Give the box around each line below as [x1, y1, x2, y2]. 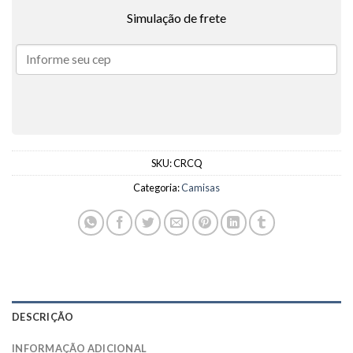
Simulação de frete [127, 10, 226, 26]
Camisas [181, 181, 220, 195]
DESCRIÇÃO [12, 310, 74, 324]
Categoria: [133, 181, 181, 195]
